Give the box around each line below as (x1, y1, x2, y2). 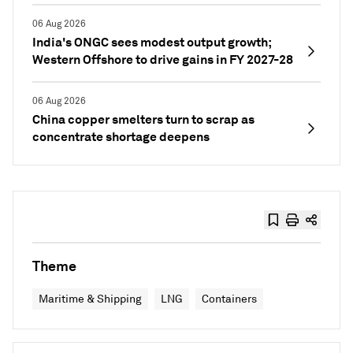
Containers (202, 292, 257, 306)
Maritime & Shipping (39, 292, 142, 306)
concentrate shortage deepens (32, 128, 210, 145)
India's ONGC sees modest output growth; (32, 34, 271, 50)
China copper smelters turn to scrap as (32, 111, 255, 128)
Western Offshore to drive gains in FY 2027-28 (32, 51, 293, 68)
